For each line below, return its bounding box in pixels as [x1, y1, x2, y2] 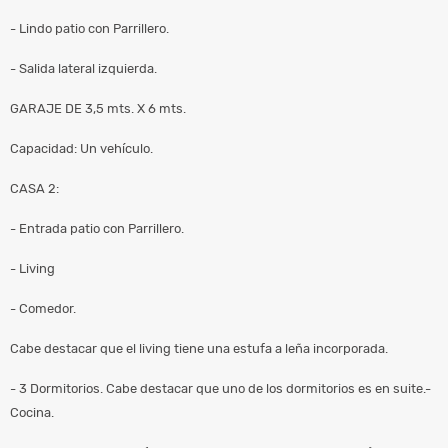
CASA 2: [10, 180, 59, 196]
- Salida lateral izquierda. [10, 60, 157, 76]
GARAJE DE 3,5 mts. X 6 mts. [10, 100, 186, 116]
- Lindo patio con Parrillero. [10, 20, 169, 36]
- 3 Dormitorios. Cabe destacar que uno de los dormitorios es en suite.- [10, 380, 431, 396]
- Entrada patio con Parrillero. [10, 220, 184, 236]
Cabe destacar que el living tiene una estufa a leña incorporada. [10, 340, 388, 356]
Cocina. [10, 404, 54, 420]
